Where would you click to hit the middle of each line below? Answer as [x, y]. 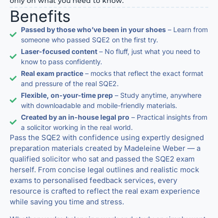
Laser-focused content [59, 51]
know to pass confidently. [61, 61]
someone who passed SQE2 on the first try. [89, 39]
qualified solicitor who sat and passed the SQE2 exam [102, 159]
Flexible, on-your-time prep [67, 95]
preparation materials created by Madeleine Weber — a [105, 148]
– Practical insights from [168, 117]
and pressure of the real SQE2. [70, 83]
